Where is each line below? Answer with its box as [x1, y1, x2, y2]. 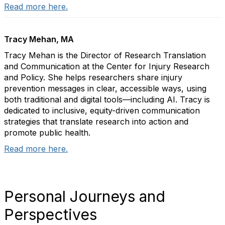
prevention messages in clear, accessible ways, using [4, 83, 206, 94]
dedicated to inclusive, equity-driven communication [4, 105, 200, 116]
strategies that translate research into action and [4, 117, 188, 127]
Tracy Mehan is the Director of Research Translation [4, 50, 206, 61]
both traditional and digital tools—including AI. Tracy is [4, 94, 210, 105]
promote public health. [4, 128, 90, 138]
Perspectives [4, 205, 97, 224]
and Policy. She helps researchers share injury [4, 72, 182, 83]
